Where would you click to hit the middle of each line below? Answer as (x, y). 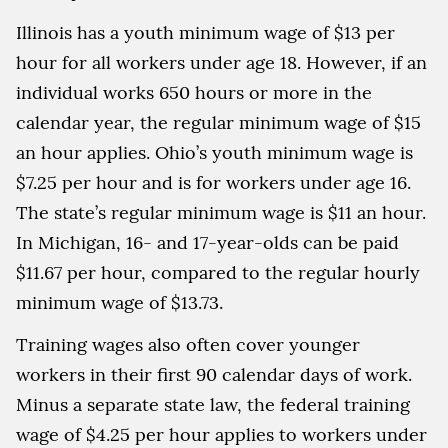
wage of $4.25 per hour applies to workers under (221, 434)
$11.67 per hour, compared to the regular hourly (218, 272)
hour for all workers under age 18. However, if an (221, 62)
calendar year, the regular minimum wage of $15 (218, 122)
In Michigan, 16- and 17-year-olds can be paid (207, 242)
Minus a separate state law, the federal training (213, 404)
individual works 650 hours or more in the (194, 92)
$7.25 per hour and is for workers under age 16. (213, 182)
